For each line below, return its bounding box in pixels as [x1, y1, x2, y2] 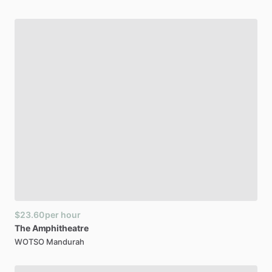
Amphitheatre [32, 223, 89, 233]
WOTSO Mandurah [15, 237, 84, 246]
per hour [45, 209, 81, 220]
